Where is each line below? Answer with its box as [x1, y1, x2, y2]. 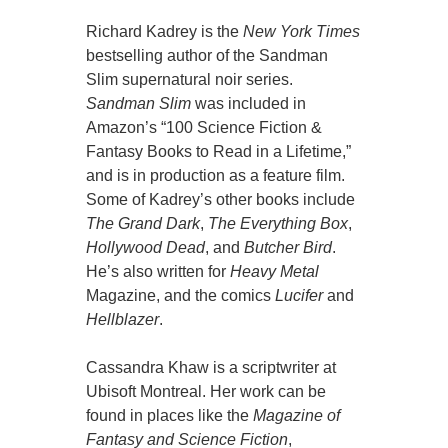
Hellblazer [86, 311, 160, 329]
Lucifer [275, 287, 324, 305]
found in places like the [86, 407, 254, 425]
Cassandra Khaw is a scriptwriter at [86, 359, 337, 377]
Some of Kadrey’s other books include [86, 191, 356, 209]
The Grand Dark [86, 215, 201, 233]
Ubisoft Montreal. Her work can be [86, 383, 327, 401]
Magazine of [253, 407, 341, 425]
